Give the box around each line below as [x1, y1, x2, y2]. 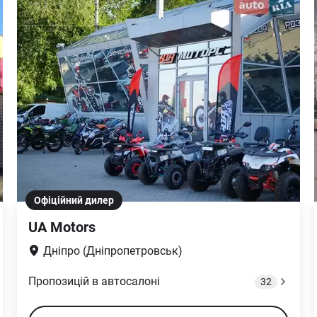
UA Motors [28, 219, 96, 236]
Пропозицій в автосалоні [28, 275, 160, 288]
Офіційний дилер [34, 195, 114, 206]
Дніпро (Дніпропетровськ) [43, 244, 183, 258]
